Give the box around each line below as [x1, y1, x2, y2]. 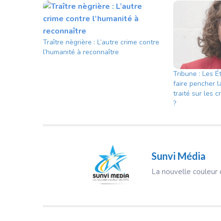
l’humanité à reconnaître [43, 47, 119, 57]
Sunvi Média [151, 150, 206, 162]
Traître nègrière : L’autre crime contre [43, 37, 159, 47]
